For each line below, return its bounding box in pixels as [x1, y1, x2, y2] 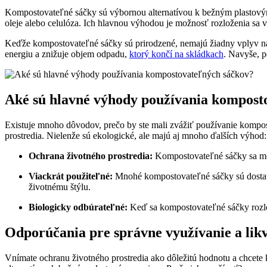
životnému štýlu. [29, 182, 91, 193]
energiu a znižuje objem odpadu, [5, 49, 129, 60]
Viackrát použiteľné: [29, 171, 113, 182]
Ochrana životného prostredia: [29, 151, 153, 162]
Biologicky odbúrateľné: [29, 202, 128, 213]
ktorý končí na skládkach [129, 49, 223, 60]
